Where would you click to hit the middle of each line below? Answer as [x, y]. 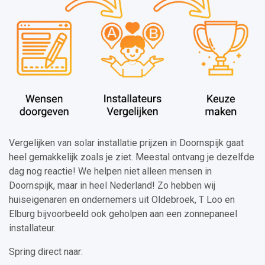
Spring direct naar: [46, 252]
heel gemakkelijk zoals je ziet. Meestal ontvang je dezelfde [132, 157]
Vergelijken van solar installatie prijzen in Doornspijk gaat [126, 143]
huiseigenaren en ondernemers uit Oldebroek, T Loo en [122, 200]
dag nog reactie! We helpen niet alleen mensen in [110, 172]
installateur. [32, 228]
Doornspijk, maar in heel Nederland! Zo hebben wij [112, 186]
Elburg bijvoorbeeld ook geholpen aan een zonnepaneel [123, 214]
